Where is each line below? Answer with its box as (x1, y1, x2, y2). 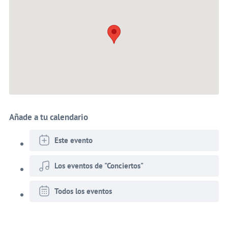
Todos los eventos (54, 186, 112, 196)
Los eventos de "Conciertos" (54, 161, 144, 171)
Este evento (54, 135, 93, 146)
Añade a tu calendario (9, 111, 88, 123)
